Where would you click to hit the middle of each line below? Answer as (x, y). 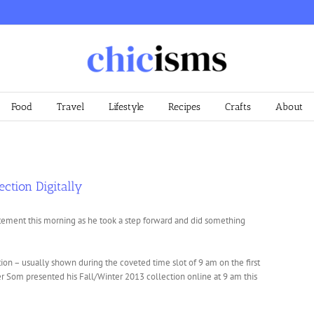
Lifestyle (126, 107)
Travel (70, 107)
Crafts (238, 107)
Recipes (184, 107)
